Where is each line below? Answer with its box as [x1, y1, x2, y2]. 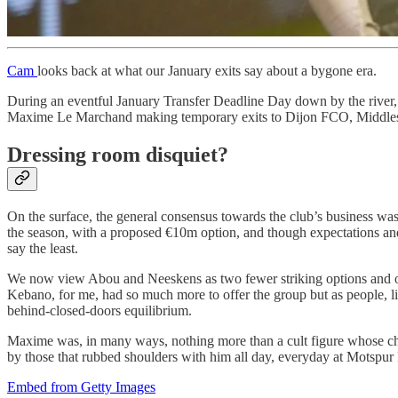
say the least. [7, 240, 78, 256]
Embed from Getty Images [7, 378, 155, 394]
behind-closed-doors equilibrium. [7, 302, 192, 318]
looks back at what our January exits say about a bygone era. [37, 62, 377, 78]
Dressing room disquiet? [7, 142, 228, 166]
